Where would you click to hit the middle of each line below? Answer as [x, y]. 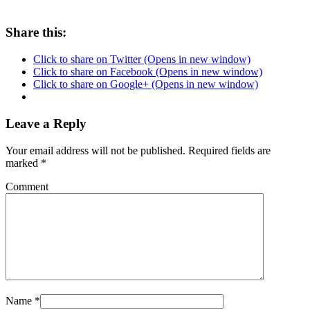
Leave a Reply [46, 123]
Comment [27, 186]
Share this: [36, 33]
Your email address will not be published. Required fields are [138, 150]
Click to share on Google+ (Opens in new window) [146, 84]
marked [23, 163]
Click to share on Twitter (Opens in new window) [142, 60]
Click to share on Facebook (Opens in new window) [148, 72]
